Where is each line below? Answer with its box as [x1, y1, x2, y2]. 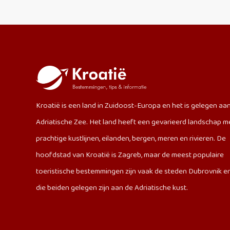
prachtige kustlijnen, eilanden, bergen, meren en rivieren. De [36, 132, 226, 145]
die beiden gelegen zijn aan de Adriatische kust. [36, 182, 188, 195]
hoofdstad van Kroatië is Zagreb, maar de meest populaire [36, 149, 224, 162]
